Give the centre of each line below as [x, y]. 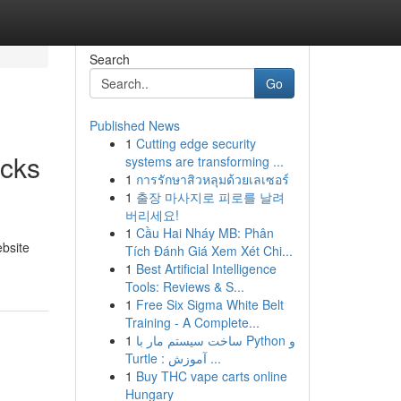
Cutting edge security [196, 143]
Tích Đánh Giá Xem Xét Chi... [209, 251]
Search [109, 59]
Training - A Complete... [192, 322]
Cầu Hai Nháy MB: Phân [205, 233]
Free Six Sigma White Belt [209, 304]
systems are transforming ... [204, 161]
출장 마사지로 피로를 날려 [210, 197]
